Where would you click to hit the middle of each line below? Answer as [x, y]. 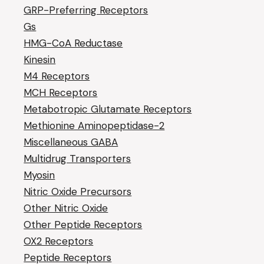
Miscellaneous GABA [71, 142]
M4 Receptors [57, 76]
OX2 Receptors [59, 241]
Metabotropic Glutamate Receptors [108, 109]
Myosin [39, 175]
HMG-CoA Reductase [73, 43]
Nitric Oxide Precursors [78, 192]
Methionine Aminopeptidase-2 [94, 126]
